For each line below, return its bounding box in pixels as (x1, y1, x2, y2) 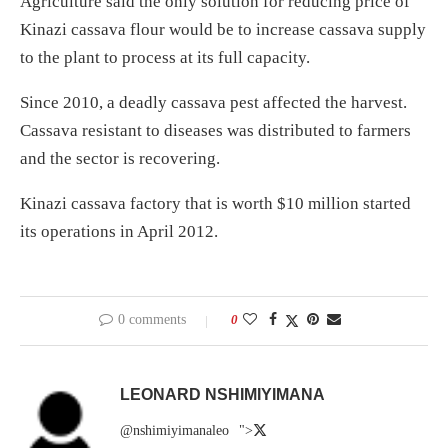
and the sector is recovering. (20, 148, 220, 168)
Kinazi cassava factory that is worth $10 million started (20, 193, 411, 213)
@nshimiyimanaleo (120, 422, 229, 438)
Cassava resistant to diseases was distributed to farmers (20, 120, 411, 140)
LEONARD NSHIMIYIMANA (120, 385, 325, 403)
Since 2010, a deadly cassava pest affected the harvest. (20, 92, 407, 112)
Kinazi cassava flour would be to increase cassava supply (20, 19, 426, 39)
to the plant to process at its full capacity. (20, 47, 310, 67)
